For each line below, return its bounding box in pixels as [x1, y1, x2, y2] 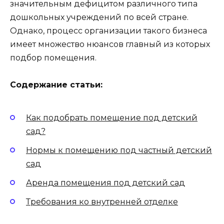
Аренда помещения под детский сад [26, 178, 185, 188]
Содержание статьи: [10, 80, 102, 90]
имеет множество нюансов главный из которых [10, 39, 210, 49]
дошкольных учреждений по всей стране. [10, 12, 188, 22]
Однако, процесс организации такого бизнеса [10, 26, 207, 36]
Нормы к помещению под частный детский [26, 145, 212, 155]
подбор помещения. [10, 53, 96, 63]
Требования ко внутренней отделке [26, 197, 178, 207]
